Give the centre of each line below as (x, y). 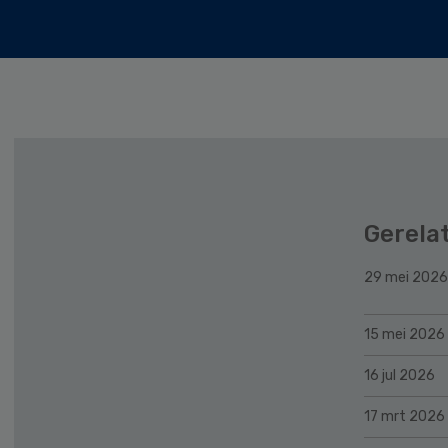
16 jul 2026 (399, 375)
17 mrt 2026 (404, 416)
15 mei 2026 (404, 334)
